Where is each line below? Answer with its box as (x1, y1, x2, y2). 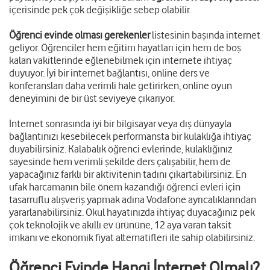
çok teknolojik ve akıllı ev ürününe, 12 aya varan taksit (9, 218, 231, 231)
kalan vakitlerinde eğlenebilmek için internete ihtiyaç (9, 54, 232, 66)
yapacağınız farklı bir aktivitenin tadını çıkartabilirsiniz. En (9, 168, 246, 180)
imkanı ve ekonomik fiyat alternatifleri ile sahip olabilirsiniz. (9, 231, 255, 243)
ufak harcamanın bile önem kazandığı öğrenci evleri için (9, 180, 240, 193)
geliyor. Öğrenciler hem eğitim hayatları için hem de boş (9, 41, 241, 54)
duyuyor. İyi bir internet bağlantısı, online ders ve (9, 66, 210, 79)
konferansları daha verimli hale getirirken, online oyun (9, 79, 232, 92)
